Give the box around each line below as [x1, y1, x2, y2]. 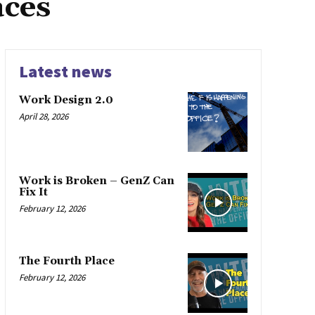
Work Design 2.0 [18, 94, 113, 108]
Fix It [18, 185, 48, 199]
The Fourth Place [18, 255, 115, 269]
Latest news [18, 60, 112, 83]
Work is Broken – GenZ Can [18, 174, 174, 188]
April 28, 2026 [18, 110, 68, 123]
